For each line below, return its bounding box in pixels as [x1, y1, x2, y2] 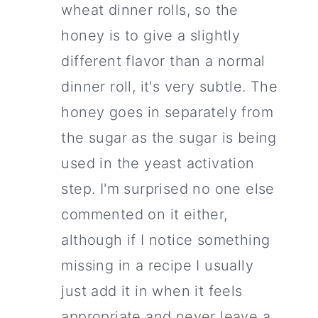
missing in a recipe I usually [61, 257, 253, 275]
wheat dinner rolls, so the [61, 1, 238, 19]
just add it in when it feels [61, 283, 243, 300]
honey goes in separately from [61, 104, 273, 121]
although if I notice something [61, 231, 270, 249]
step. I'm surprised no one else [61, 180, 275, 198]
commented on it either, [61, 206, 228, 224]
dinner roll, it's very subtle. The [61, 78, 278, 96]
